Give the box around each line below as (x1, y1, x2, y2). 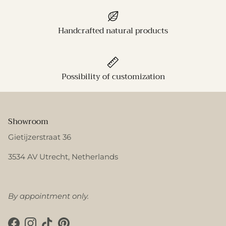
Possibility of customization (61, 69, 165, 83)
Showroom (8, 114, 48, 128)
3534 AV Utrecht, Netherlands (8, 151, 118, 161)
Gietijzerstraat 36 (8, 132, 71, 142)
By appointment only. (8, 191, 89, 201)
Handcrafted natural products (58, 24, 168, 37)
